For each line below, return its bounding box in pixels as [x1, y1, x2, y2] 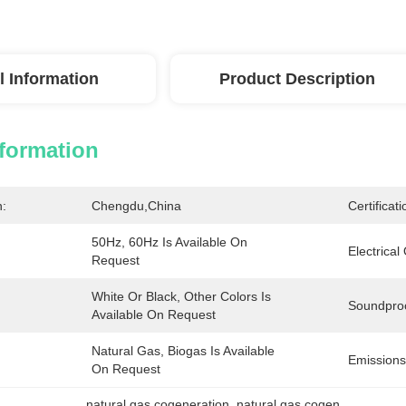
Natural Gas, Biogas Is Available [92, 343, 275, 358]
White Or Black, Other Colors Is [92, 289, 271, 304]
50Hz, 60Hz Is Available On [92, 235, 247, 249]
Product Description [219, 70, 375, 88]
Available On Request [92, 307, 216, 322]
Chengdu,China [92, 198, 181, 213]
